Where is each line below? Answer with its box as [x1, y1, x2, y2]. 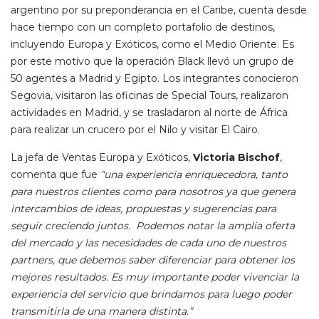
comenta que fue [11, 168, 98, 182]
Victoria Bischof [193, 151, 280, 164]
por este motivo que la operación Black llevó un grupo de [11, 55, 294, 68]
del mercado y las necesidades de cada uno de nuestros [11, 236, 286, 250]
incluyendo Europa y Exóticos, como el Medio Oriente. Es [11, 38, 294, 51]
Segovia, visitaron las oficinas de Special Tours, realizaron [11, 89, 288, 103]
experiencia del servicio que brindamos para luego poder [11, 288, 292, 301]
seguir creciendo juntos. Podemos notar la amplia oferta [11, 219, 295, 233]
